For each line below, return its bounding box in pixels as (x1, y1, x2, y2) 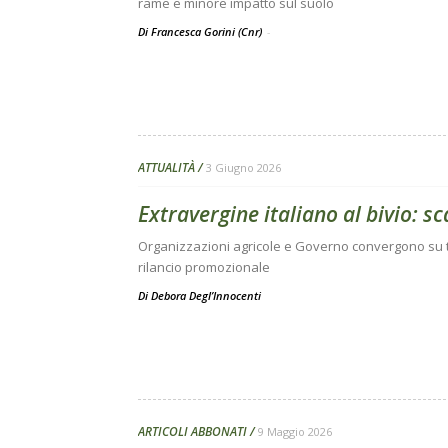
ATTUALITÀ (138, 159, 195, 176)
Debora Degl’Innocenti (151, 288, 261, 303)
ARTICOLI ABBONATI (138, 423, 247, 440)
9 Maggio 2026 (258, 424, 332, 439)
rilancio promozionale (138, 258, 270, 276)
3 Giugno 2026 (206, 160, 281, 175)
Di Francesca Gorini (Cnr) (138, 24, 265, 39)
